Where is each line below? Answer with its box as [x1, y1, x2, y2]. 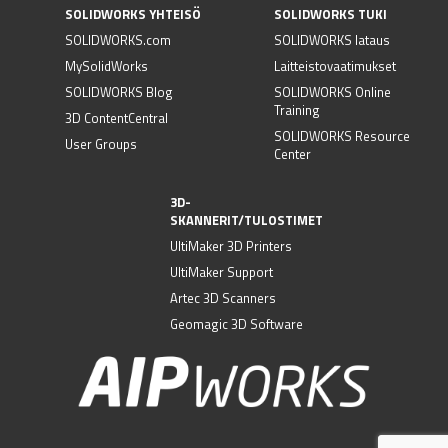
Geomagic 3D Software [169, 314, 303, 335]
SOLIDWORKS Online [274, 82, 391, 103]
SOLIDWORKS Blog [65, 82, 173, 103]
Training [274, 100, 320, 121]
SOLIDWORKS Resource [274, 126, 410, 147]
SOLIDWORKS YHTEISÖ [65, 4, 201, 25]
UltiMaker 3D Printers [169, 236, 292, 257]
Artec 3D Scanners [169, 288, 276, 309]
